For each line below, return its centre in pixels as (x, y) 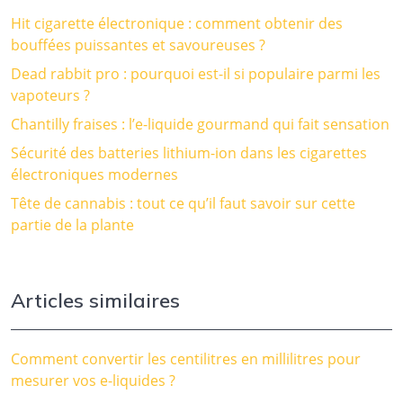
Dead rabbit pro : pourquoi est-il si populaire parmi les (196, 73)
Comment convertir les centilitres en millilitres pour (186, 358)
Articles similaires (95, 300)
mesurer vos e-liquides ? (93, 380)
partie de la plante (72, 224)
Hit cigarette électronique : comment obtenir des (177, 23)
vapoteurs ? (50, 95)
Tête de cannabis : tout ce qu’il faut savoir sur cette (183, 203)
